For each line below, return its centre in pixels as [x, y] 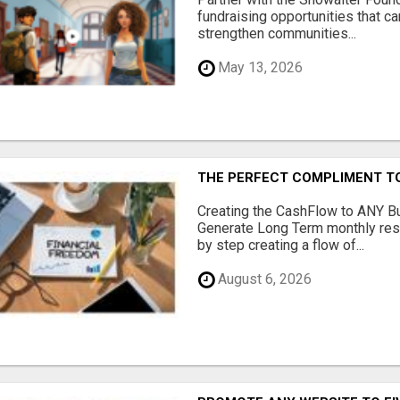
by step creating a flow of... [281, 245]
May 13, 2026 [259, 68]
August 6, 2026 [263, 279]
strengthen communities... [277, 33]
